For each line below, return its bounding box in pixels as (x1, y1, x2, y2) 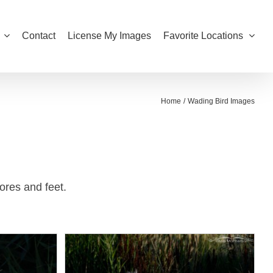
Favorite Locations (163, 30, 243, 41)
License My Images (68, 30, 151, 41)
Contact (22, 30, 55, 41)
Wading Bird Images (188, 97, 255, 105)
